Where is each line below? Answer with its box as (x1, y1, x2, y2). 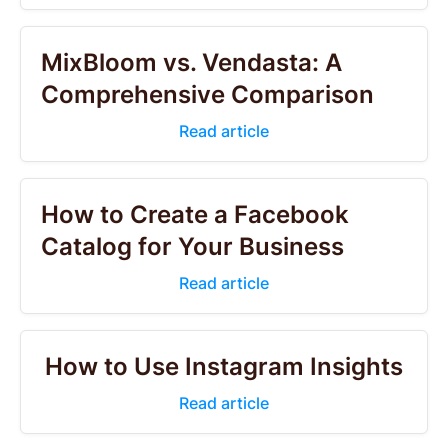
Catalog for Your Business (41, 232, 344, 261)
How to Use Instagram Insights (45, 352, 403, 381)
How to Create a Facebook (41, 200, 349, 229)
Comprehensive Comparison (41, 80, 374, 109)
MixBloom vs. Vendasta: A (41, 48, 342, 77)
